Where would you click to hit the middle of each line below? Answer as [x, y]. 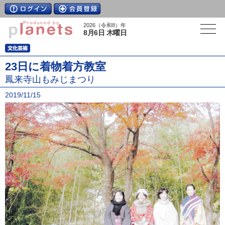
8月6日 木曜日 [105, 33]
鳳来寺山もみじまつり [50, 79]
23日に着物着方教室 [55, 67]
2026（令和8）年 [105, 25]
